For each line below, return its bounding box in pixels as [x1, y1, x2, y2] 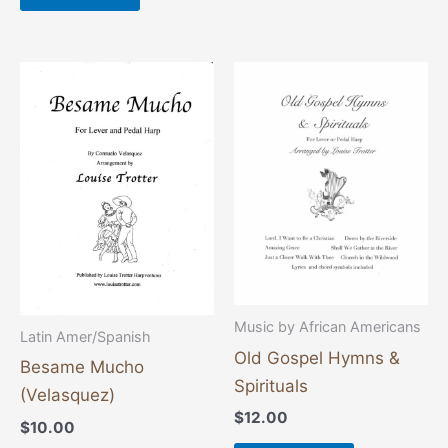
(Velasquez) [20, 385, 115, 406]
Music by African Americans [234, 318, 421, 336]
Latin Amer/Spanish [20, 328, 151, 346]
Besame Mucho [20, 357, 144, 378]
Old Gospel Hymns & [234, 347, 400, 368]
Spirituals [234, 375, 308, 396]
